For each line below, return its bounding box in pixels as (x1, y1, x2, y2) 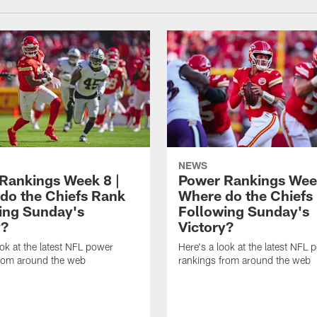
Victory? (178, 218, 234, 236)
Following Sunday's (178, 202, 309, 220)
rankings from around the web (178, 254, 311, 267)
